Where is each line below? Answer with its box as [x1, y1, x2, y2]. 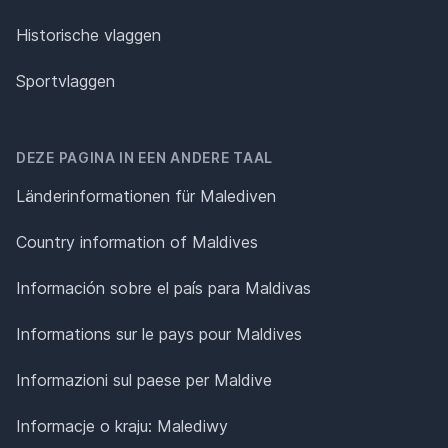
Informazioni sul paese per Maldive [16, 370, 272, 391]
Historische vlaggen [16, 25, 161, 46]
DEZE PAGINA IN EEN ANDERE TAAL [16, 149, 273, 167]
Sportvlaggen [16, 71, 115, 92]
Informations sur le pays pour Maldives [16, 324, 302, 345]
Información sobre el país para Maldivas [16, 278, 311, 299]
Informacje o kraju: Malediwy [16, 416, 228, 437]
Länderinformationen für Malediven [16, 186, 276, 207]
